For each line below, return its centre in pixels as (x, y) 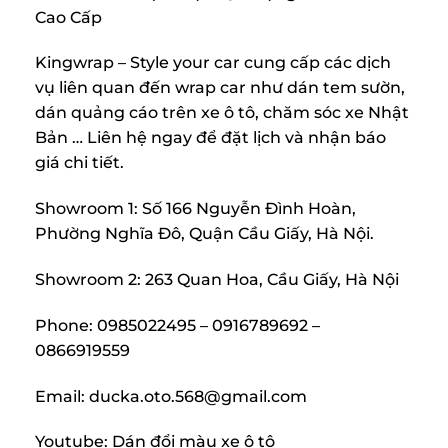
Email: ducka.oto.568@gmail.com (171, 396)
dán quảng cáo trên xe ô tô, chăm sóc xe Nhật (222, 113)
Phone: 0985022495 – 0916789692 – (177, 325)
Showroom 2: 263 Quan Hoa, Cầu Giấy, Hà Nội (217, 279)
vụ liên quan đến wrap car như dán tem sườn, (220, 88)
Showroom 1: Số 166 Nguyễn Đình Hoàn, (195, 209)
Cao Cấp (68, 17)
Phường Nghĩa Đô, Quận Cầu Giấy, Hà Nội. (204, 234)
